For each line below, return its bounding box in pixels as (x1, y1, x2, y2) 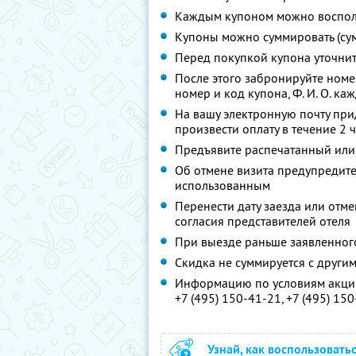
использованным (175, 177, 270, 193)
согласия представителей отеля (175, 213, 350, 229)
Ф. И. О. (292, 85, 331, 101)
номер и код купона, (175, 85, 292, 101)
